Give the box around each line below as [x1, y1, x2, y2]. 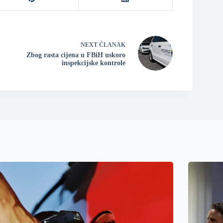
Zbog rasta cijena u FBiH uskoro [26, 51, 125, 59]
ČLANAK [99, 41, 125, 48]
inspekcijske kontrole [61, 59, 125, 67]
